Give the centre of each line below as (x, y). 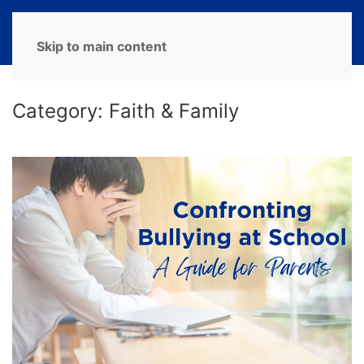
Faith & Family (174, 111)
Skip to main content (102, 46)
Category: (61, 111)
